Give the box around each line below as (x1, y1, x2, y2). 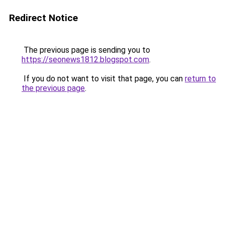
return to (185, 74, 216, 83)
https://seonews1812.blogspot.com (22, 55, 149, 64)
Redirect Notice (9, 12, 78, 24)
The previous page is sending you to (22, 45, 150, 55)
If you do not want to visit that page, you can (22, 74, 185, 83)
